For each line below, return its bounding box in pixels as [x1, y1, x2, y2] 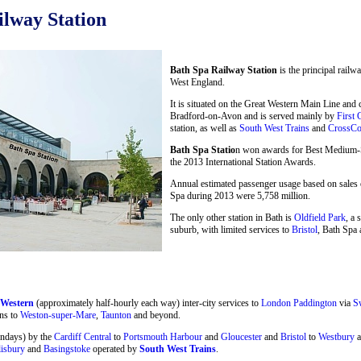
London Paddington [261, 297, 337, 309]
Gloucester [221, 330, 262, 342]
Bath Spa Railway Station [170, 64, 277, 76]
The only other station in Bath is [170, 211, 294, 223]
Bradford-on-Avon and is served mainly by [170, 110, 337, 122]
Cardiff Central [54, 330, 111, 342]
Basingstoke [44, 342, 90, 355]
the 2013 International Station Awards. [170, 156, 316, 168]
